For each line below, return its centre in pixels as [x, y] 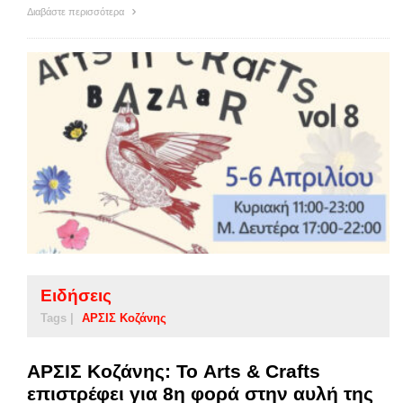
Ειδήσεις [76, 296]
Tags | [57, 318]
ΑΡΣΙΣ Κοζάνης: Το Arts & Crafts [174, 372]
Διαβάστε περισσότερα [77, 12]
